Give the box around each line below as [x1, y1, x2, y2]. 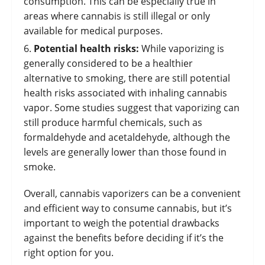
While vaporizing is [139, 42, 224, 56]
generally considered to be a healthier [24, 57, 193, 70]
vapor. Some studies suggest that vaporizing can [24, 101, 240, 115]
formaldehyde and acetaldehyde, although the [24, 131, 230, 144]
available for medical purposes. [24, 24, 163, 38]
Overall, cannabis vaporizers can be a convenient [24, 187, 241, 201]
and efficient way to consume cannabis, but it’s [24, 202, 232, 215]
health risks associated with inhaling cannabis [24, 86, 227, 100]
